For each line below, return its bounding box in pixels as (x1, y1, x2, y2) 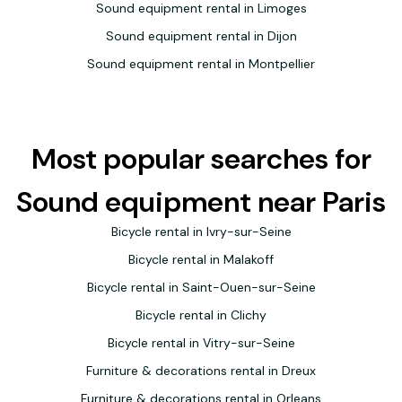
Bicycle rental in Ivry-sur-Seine (110, 223, 292, 240)
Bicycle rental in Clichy (135, 307, 267, 324)
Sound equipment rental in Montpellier (87, 56, 315, 73)
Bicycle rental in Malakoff (128, 251, 274, 268)
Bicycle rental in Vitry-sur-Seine (107, 335, 295, 352)
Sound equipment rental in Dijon (105, 28, 297, 45)
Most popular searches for (31, 140, 371, 179)
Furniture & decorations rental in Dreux (86, 363, 316, 380)
